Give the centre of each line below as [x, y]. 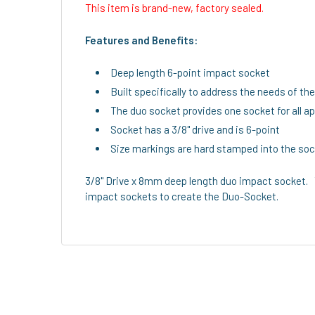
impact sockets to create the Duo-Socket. [183, 196]
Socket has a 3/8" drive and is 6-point [195, 129]
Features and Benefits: [141, 40]
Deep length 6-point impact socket [190, 72]
